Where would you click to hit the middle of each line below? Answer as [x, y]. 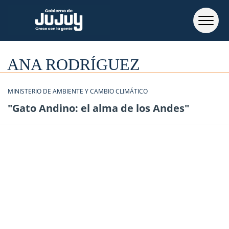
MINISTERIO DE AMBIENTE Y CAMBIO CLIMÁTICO [78, 91]
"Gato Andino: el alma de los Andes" [98, 108]
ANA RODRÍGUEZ [74, 64]
